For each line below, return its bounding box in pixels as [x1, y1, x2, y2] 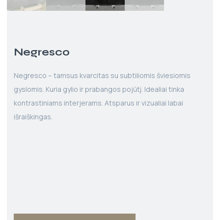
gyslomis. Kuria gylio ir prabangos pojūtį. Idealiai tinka [14, 84, 184, 94]
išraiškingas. [14, 112, 53, 122]
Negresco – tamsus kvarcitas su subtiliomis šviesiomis [14, 71, 191, 81]
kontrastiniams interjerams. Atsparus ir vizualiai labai [14, 98, 183, 108]
